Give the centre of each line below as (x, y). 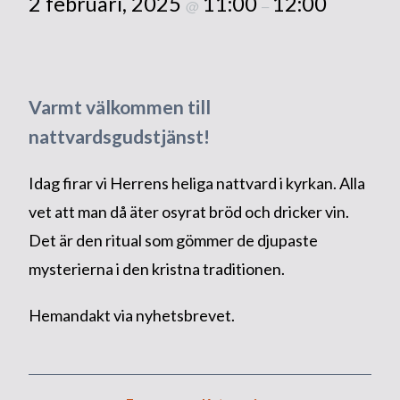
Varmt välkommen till (119, 107)
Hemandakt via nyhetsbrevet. (131, 315)
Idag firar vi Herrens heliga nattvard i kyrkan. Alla (196, 183)
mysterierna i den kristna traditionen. (156, 269)
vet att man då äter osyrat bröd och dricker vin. (188, 212)
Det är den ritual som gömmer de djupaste (173, 240)
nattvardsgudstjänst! (119, 136)
